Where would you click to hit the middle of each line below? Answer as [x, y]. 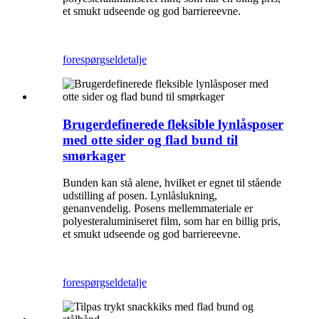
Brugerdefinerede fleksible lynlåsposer [173, 124]
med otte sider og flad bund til [150, 140]
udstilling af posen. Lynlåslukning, [140, 196]
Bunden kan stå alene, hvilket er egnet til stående [172, 183]
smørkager [94, 155]
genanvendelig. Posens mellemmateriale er [158, 209]
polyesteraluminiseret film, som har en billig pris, [172, 221]
